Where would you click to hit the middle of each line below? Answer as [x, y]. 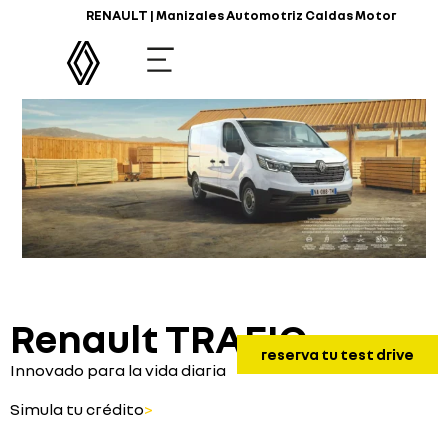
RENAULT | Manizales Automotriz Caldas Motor [240, 15]
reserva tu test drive [337, 354]
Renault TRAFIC [158, 338]
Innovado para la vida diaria [118, 370]
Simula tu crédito [77, 408]
